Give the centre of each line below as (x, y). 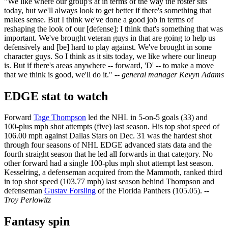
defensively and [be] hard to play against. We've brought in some (108, 47)
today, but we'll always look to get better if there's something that (108, 10)
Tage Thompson (60, 118)
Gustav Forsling (70, 191)
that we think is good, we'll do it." (59, 74)
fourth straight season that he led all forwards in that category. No (108, 154)
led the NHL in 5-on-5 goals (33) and (147, 118)
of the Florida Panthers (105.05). (150, 191)
